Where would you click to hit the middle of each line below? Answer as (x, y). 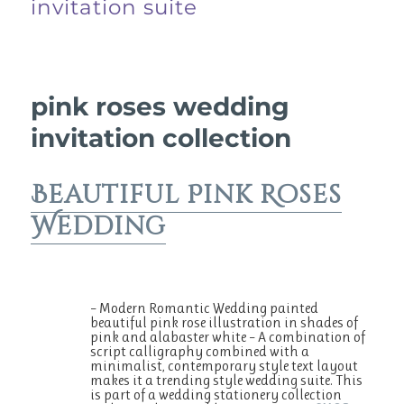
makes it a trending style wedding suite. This (227, 380)
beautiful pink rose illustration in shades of (225, 322)
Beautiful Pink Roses (187, 195)
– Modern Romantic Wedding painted (205, 308)
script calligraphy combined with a (200, 351)
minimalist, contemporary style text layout (225, 365)
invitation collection (161, 138)
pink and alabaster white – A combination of (228, 336)
